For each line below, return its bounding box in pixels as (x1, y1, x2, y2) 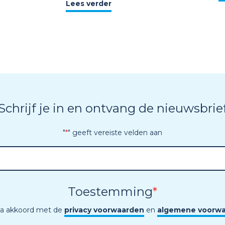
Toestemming (68, 184, 153, 199)
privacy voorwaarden (64, 205, 144, 215)
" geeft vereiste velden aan (68, 128, 162, 138)
